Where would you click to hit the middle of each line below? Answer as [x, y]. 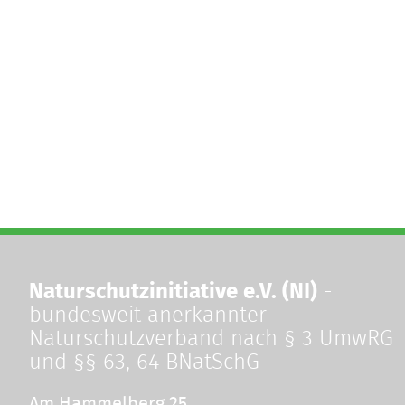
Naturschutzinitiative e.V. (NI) [173, 292]
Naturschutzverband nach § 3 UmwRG [211, 339]
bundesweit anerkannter [148, 315]
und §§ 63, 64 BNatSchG [144, 362]
